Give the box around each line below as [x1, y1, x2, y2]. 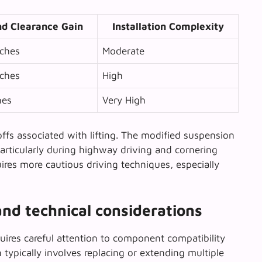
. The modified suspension [116, 129, 235, 141]
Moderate [102, 45, 144, 57]
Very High [102, 94, 146, 106]
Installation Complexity [112, 20, 224, 33]
